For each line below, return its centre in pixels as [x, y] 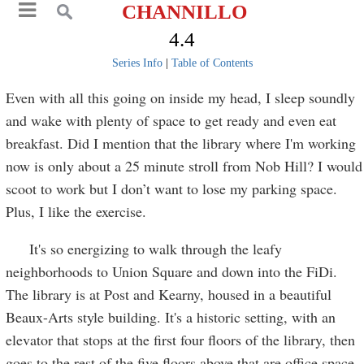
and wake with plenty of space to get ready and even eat [171, 120]
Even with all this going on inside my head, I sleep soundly [181, 97]
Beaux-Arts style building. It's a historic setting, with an [171, 317]
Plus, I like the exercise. [76, 211]
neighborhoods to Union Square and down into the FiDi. [172, 271]
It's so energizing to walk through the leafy [144, 249]
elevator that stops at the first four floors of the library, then [181, 340]
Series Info [137, 63]
